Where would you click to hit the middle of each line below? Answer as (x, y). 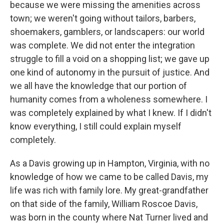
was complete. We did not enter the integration (102, 45)
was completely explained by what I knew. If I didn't (111, 113)
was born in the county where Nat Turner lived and (109, 217)
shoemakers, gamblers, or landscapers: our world (107, 32)
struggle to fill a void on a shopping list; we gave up (110, 59)
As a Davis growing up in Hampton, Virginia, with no (110, 163)
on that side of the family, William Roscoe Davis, (104, 204)
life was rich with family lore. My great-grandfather (109, 190)
